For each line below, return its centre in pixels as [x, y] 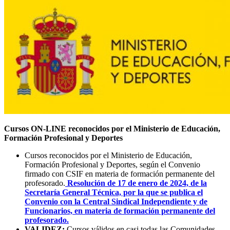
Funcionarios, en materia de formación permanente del [120, 210]
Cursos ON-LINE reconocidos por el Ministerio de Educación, [112, 128]
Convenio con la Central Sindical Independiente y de [116, 201]
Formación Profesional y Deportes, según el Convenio [112, 164]
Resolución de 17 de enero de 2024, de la [136, 183]
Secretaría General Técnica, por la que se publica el [114, 192]
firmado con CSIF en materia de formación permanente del [120, 174]
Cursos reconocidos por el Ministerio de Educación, [108, 155]
